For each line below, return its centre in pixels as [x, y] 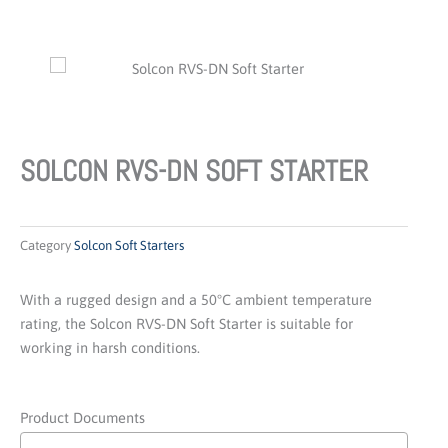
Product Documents [82, 417]
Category [45, 245]
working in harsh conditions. [110, 348]
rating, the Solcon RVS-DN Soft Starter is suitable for [186, 324]
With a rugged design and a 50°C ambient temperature [196, 300]
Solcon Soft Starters [129, 245]
